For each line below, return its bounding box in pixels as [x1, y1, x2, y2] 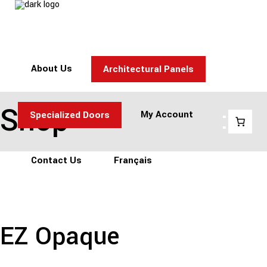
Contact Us [31, 154, 82, 167]
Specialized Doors [30, 108, 110, 122]
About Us [31, 62, 72, 75]
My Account [141, 108, 193, 121]
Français [114, 154, 152, 167]
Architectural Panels [103, 62, 194, 76]
